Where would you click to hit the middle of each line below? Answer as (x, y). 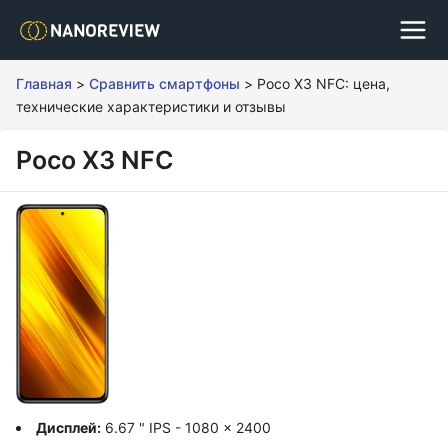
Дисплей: (68, 427)
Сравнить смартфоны (164, 83)
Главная (44, 83)
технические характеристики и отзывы (151, 106)
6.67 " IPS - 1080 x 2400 (186, 427)
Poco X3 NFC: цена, (323, 83)
